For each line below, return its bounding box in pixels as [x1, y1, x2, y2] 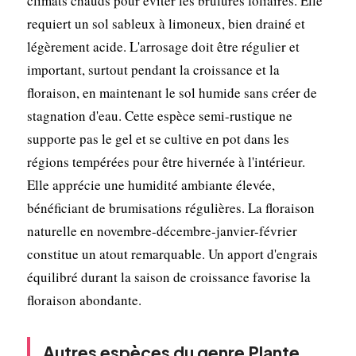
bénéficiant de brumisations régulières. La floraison [26, 198, 315, 217]
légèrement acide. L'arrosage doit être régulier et [26, 37, 300, 56]
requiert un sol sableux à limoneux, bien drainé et [26, 14, 305, 33]
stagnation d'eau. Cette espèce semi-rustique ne [26, 106, 292, 125]
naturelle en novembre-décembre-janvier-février [26, 221, 297, 240]
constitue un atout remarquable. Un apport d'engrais [26, 244, 318, 263]
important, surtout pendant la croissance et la [26, 60, 280, 79]
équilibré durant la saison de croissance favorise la [26, 267, 311, 286]
